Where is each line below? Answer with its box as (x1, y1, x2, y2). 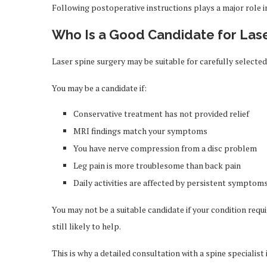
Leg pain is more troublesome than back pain (73, 160, 241, 171)
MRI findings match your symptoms (73, 125, 207, 136)
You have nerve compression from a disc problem (73, 142, 257, 154)
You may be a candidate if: (52, 82, 147, 94)
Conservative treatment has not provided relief (73, 108, 249, 119)
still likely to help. (52, 221, 121, 232)
